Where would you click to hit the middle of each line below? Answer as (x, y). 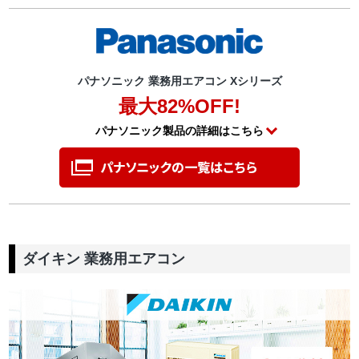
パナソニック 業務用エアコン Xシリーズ (179, 81)
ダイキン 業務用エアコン (104, 258)
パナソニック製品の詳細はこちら (179, 131)
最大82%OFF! (179, 107)
